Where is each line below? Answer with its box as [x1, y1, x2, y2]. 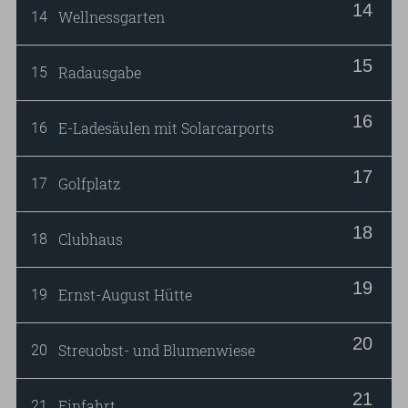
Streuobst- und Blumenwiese [58, 342, 256, 361]
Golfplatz [58, 175, 121, 194]
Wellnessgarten [58, 8, 166, 27]
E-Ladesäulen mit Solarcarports [58, 119, 275, 138]
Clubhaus [58, 230, 124, 250]
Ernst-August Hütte [58, 286, 193, 305]
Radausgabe [58, 64, 142, 83]
